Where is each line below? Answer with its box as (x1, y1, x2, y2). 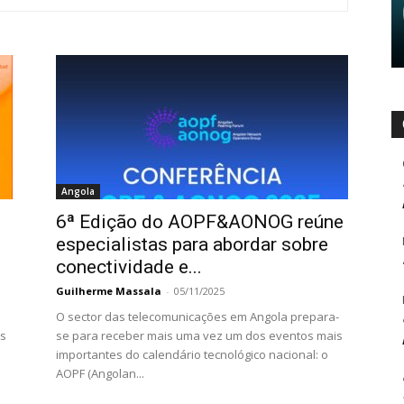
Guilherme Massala (56, 284, 161, 298)
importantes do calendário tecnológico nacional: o (56, 346, 328, 363)
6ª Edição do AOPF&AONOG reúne (56, 211, 344, 233)
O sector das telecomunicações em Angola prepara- (56, 308, 339, 325)
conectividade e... (56, 256, 202, 278)
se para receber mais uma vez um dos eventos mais (56, 327, 343, 344)
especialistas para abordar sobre (56, 234, 328, 255)
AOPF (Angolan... (56, 365, 144, 381)
